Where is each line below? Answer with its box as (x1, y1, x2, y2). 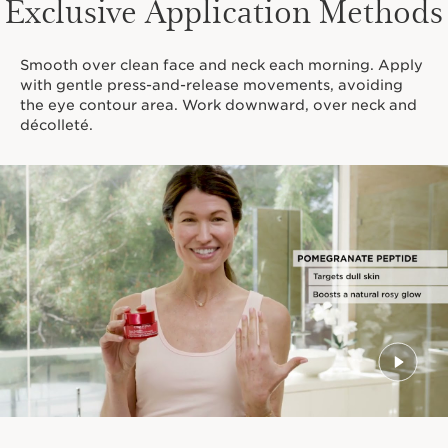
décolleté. (20, 117, 93, 134)
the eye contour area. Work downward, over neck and (20, 97, 417, 114)
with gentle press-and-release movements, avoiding (20, 77, 403, 94)
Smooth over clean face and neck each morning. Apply (20, 57, 423, 74)
